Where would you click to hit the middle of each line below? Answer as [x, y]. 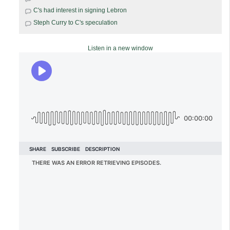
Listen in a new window [120, 48]
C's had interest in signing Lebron [80, 10]
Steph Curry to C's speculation [75, 22]
